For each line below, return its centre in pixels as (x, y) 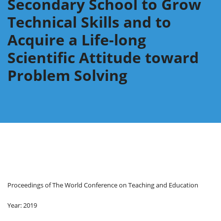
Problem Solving (67, 75)
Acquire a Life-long (77, 39)
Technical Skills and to (89, 22)
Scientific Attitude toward (103, 57)
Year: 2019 (22, 205)
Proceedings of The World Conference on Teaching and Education (103, 185)
